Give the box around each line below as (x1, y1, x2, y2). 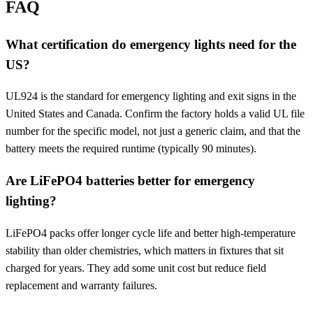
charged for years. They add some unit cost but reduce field (6, 261, 266, 274)
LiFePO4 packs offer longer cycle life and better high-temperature (6, 226, 296, 239)
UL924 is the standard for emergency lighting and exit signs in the (6, 90, 296, 103)
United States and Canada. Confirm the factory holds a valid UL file (6, 108, 305, 120)
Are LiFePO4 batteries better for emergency (6, 173, 255, 188)
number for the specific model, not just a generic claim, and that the (6, 125, 300, 138)
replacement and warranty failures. (6, 279, 157, 291)
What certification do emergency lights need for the (6, 36, 296, 52)
